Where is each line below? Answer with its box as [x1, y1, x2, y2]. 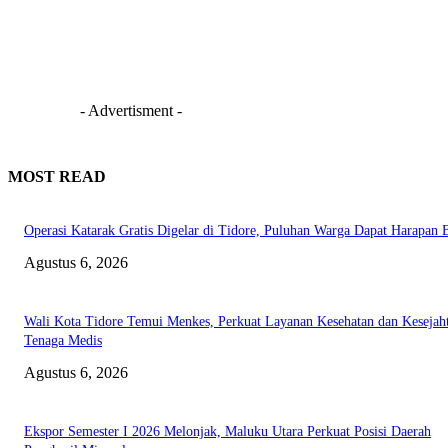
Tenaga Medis [24, 333, 102, 349]
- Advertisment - [80, 102, 182, 119]
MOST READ [8, 168, 106, 185]
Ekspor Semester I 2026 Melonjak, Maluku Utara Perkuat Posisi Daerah [24, 424, 431, 440]
